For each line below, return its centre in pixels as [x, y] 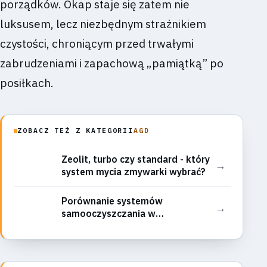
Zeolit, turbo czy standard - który [136, 159]
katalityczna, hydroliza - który [128, 239]
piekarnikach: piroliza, [110, 226]
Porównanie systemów [112, 201]
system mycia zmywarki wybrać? [133, 171]
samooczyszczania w [108, 214]
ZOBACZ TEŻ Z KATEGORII [75, 131]
